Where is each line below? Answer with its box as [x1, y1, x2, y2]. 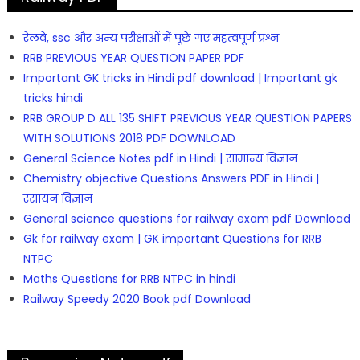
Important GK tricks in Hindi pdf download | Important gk [22, 69, 337, 86]
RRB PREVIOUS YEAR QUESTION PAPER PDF [22, 49, 244, 66]
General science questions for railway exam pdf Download [22, 210, 350, 227]
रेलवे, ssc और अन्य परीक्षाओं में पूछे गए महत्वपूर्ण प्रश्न [22, 29, 280, 46]
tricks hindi [22, 89, 83, 106]
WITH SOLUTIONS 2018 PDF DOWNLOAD [22, 129, 235, 146]
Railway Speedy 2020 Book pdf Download [22, 290, 251, 307]
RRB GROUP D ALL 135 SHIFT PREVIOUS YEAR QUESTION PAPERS [22, 109, 352, 126]
